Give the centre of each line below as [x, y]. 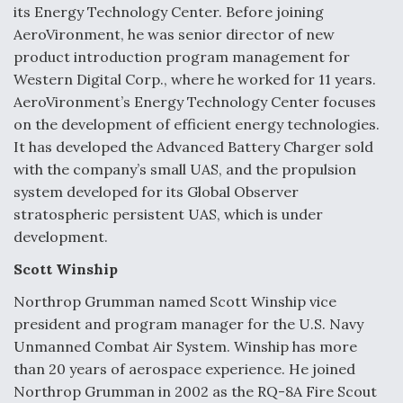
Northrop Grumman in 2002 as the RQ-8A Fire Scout [195, 391]
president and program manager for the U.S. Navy [188, 324]
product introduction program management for [182, 57]
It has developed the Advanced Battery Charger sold [193, 147]
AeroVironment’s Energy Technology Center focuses [195, 102]
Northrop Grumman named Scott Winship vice [175, 301]
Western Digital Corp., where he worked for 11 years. [195, 79]
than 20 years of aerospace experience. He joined [184, 369]
